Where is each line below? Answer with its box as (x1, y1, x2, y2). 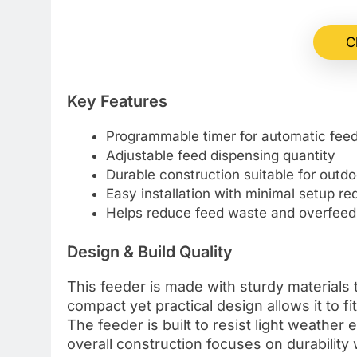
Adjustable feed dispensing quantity (105, 147, 335, 163)
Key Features (67, 91, 167, 111)
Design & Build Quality (67, 242, 233, 262)
